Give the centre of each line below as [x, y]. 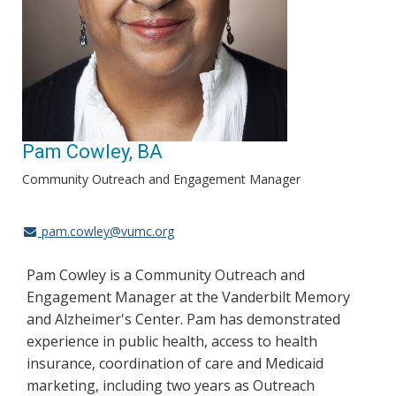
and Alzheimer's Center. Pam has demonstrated [183, 319]
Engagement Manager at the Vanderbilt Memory [188, 297]
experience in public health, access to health [172, 341]
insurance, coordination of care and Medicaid [175, 363]
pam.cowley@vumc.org [106, 231]
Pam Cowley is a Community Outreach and [166, 274]
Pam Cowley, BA [92, 151]
